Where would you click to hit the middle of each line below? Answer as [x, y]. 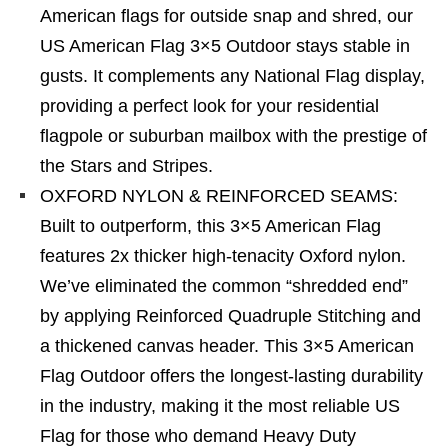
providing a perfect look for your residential [209, 106]
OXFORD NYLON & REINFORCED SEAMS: [219, 196]
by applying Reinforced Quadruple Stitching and [230, 316]
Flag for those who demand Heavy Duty [198, 436]
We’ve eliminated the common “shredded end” [224, 286]
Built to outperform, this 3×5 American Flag [210, 226]
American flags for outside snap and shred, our [226, 16]
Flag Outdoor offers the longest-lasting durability [231, 376]
